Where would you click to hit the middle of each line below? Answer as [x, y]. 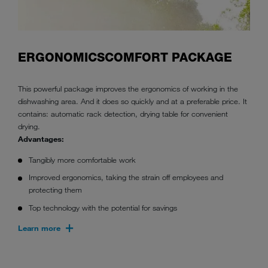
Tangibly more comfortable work [83, 159]
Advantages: [42, 139]
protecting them [56, 190]
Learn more [39, 228]
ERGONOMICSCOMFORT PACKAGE [125, 58]
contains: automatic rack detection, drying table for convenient [123, 114]
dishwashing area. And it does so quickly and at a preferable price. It [133, 101]
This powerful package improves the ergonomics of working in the [128, 89]
